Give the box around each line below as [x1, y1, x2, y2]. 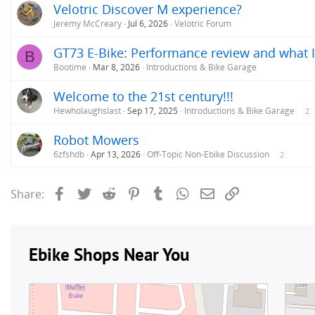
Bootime [53, 60, 86, 73]
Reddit [117, 184, 152, 200]
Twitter [92, 184, 130, 200]
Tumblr [167, 184, 206, 200]
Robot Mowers [53, 131, 139, 148]
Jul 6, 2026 [128, 17, 168, 30]
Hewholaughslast [53, 104, 121, 117]
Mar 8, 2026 [93, 60, 140, 73]
